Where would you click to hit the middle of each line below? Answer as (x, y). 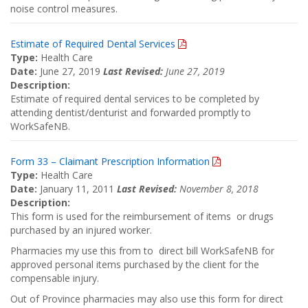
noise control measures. (64, 9)
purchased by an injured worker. (81, 230)
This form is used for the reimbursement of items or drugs (142, 216)
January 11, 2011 (77, 189)
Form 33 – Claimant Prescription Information (111, 161)
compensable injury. (56, 278)
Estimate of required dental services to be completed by (135, 99)
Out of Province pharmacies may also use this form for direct (147, 299)
